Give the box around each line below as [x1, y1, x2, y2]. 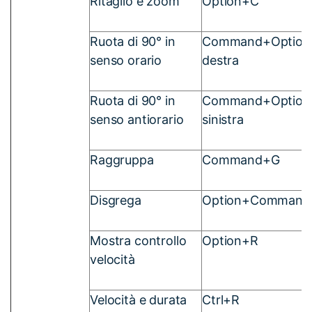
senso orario [90, 52, 162, 68]
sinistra [202, 111, 244, 127]
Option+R [202, 233, 258, 248]
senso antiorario [90, 111, 184, 127]
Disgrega [90, 192, 141, 208]
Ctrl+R [202, 292, 240, 307]
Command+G [202, 152, 280, 167]
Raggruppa [90, 152, 154, 167]
